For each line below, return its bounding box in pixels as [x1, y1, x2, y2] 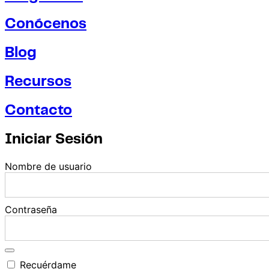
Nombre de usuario [5, 160, 92, 172]
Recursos [5, 75, 71, 89]
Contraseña [5, 203, 57, 216]
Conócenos [5, 17, 86, 32]
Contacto [5, 104, 72, 118]
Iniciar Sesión [5, 133, 103, 147]
